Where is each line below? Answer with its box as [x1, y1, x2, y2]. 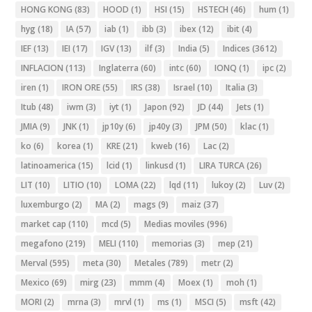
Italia [226, 81, 246, 93]
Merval [21, 256, 48, 269]
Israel [173, 81, 196, 93]
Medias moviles [144, 217, 205, 230]
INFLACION [21, 61, 64, 74]
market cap [21, 217, 67, 230]
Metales [134, 256, 166, 269]
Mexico [21, 276, 50, 288]
